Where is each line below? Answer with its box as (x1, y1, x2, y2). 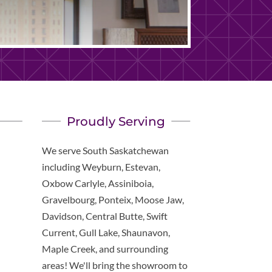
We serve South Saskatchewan (41, 144, 169, 156)
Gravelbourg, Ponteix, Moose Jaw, (41, 193, 184, 205)
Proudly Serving (67, 114, 166, 129)
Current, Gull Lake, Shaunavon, (41, 226, 170, 238)
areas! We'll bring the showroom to (41, 259, 188, 271)
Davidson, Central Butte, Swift (41, 209, 168, 222)
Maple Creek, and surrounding (41, 242, 168, 254)
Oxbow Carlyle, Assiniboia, (41, 177, 154, 189)
